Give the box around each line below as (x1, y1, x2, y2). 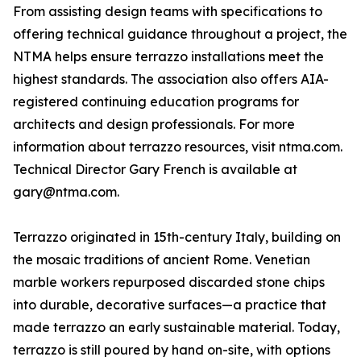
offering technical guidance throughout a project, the (13, 26, 347, 43)
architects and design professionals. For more (13, 116, 295, 133)
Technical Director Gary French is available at (13, 161, 297, 178)
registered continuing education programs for (13, 93, 299, 110)
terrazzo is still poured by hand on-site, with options (13, 342, 330, 359)
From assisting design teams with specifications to (13, 3, 322, 20)
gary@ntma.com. (13, 184, 119, 201)
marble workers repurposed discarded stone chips (13, 274, 325, 291)
